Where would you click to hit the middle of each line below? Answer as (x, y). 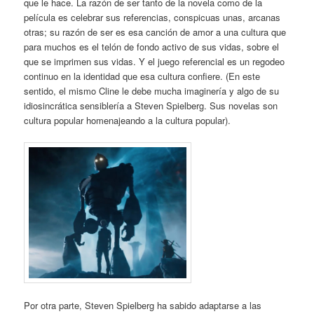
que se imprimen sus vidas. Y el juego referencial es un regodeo (155, 61)
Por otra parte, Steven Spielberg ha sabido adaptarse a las (143, 306)
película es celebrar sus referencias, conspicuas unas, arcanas (152, 17)
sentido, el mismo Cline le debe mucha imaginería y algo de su (152, 90)
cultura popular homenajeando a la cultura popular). (128, 120)
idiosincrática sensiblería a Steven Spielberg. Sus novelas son (151, 105)
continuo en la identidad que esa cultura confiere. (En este (142, 76)
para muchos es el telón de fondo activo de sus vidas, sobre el (152, 46)
